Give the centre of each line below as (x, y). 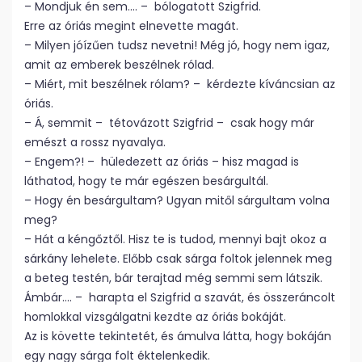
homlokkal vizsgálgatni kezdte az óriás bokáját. (155, 317)
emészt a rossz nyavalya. (95, 142)
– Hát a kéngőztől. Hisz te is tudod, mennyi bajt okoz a (175, 239)
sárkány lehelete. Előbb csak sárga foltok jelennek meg (178, 259)
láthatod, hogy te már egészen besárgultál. (146, 181)
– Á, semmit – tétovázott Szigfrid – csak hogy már (169, 123)
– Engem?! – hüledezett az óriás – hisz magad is (162, 162)
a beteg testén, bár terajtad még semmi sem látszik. (173, 278)
